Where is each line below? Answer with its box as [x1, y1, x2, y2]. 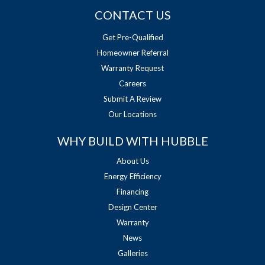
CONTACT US [94, 7, 171, 22]
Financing [117, 186, 148, 196]
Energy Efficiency [104, 171, 161, 181]
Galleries [117, 248, 148, 258]
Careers [119, 78, 146, 88]
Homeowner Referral [96, 47, 169, 57]
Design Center [108, 202, 157, 212]
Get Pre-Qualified [102, 32, 163, 42]
